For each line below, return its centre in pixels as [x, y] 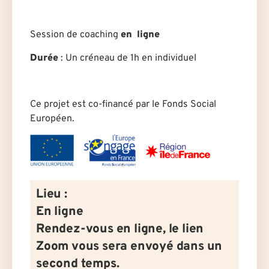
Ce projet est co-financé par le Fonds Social [123, 104]
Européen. [52, 119]
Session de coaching [74, 35]
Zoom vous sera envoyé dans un [129, 247]
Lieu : [52, 195]
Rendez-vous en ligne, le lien [120, 230]
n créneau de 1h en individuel [134, 58]
